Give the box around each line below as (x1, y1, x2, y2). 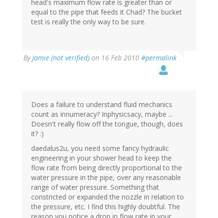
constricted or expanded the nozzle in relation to (31, 192, 184, 201)
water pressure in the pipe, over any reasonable (31, 172, 181, 182)
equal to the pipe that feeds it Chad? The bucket (31, 7, 182, 17)
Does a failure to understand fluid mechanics (31, 99, 172, 109)
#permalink (141, 53, 177, 62)
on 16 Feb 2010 (90, 53, 141, 62)
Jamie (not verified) (32, 53, 90, 62)
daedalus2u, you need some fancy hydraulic (31, 143, 169, 153)
